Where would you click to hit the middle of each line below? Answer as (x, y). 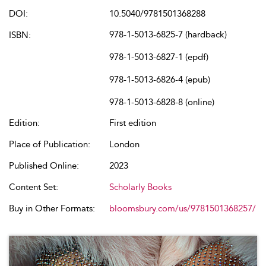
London (124, 144)
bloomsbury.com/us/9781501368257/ (183, 208)
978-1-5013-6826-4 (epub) (160, 80)
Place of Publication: (50, 144)
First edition (133, 123)
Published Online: (44, 166)
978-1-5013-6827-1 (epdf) (159, 57)
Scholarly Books (140, 187)
